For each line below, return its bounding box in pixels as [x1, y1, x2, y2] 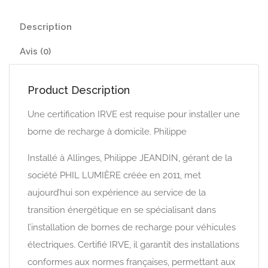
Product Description [28, 84, 130, 96]
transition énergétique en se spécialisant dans [28, 205, 216, 215]
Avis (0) [20, 46, 51, 57]
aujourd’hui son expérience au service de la [28, 187, 206, 198]
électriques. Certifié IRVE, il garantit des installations [28, 239, 239, 250]
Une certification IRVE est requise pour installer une [28, 109, 240, 120]
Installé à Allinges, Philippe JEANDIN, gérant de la [28, 153, 232, 163]
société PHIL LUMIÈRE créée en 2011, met [28, 170, 201, 181]
